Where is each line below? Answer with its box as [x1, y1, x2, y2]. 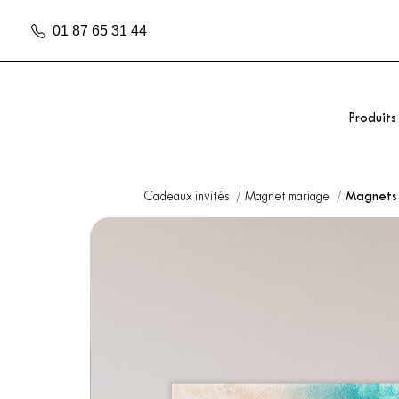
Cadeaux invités [142, 191, 232, 203]
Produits [348, 113, 396, 125]
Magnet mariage [244, 191, 332, 203]
